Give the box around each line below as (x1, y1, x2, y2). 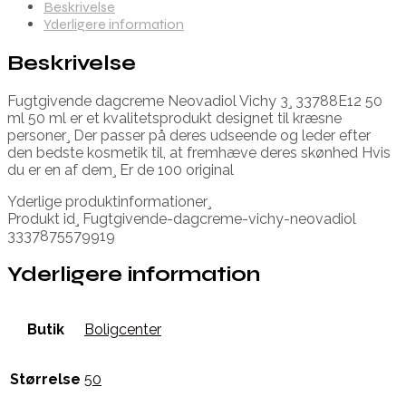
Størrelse (10, 371, 81, 389)
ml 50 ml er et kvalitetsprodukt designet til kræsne (7, 109, 342, 127)
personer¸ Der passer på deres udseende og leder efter (7, 126, 371, 144)
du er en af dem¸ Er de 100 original (7, 160, 234, 179)
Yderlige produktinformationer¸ (7, 192, 211, 210)
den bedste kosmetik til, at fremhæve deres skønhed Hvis (7, 143, 391, 161)
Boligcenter (84, 321, 161, 339)
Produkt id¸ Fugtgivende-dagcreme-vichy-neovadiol (7, 209, 356, 227)
